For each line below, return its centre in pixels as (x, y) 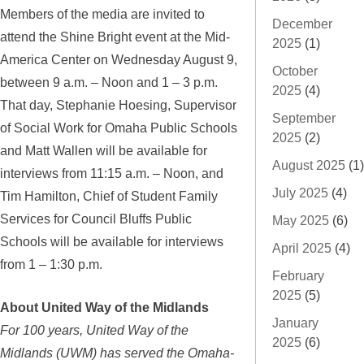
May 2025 (301, 220)
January (295, 323)
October (295, 71)
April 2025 (302, 248)
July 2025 (300, 193)
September (304, 118)
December (302, 24)
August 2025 (309, 165)
